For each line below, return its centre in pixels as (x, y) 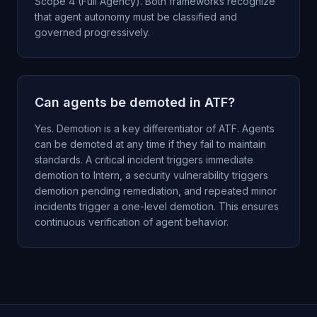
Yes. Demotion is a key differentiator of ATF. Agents (155, 128)
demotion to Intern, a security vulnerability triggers (151, 175)
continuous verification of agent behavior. (132, 222)
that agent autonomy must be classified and (136, 17)
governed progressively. (92, 32)
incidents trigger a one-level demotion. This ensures (157, 206)
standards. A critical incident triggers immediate (144, 160)
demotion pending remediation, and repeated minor (156, 191)
